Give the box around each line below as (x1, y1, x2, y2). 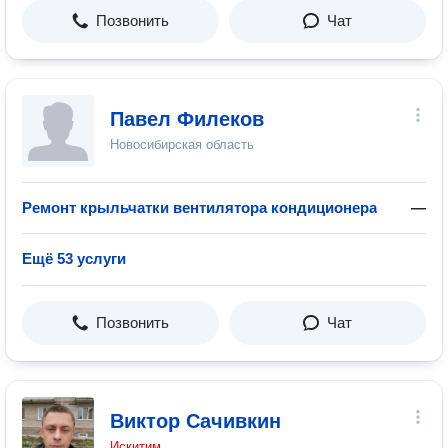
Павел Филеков (110, 108, 264, 130)
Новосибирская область (110, 137, 254, 152)
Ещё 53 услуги (22, 250, 126, 267)
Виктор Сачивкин (110, 410, 281, 432)
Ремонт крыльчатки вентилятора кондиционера (22, 199, 377, 216)
